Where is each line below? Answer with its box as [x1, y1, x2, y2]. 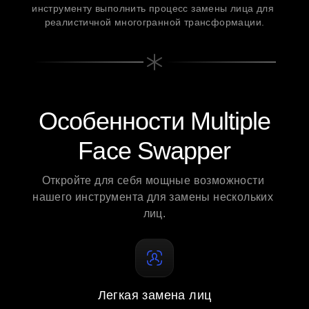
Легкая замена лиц [97, 288, 212, 302]
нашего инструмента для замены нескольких [32, 191, 274, 203]
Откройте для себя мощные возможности [41, 175, 264, 186]
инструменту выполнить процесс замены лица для [32, 3, 275, 14]
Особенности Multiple [38, 107, 271, 135]
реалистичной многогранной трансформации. [44, 17, 265, 28]
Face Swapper [78, 137, 231, 165]
